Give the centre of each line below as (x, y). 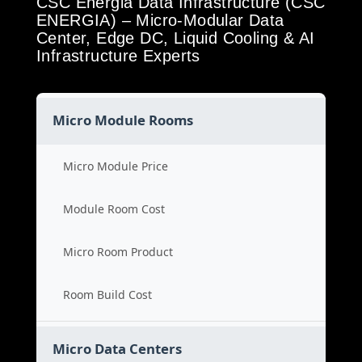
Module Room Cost (114, 209)
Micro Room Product (118, 252)
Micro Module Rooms (123, 120)
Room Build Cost (107, 295)
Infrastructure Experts (118, 56)
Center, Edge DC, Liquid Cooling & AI (176, 38)
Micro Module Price (116, 166)
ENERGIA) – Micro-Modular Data (160, 20)
